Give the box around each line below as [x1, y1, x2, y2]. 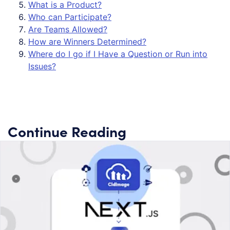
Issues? [28, 61, 56, 72]
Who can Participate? [28, 12, 111, 23]
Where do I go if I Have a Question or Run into [28, 49, 207, 60]
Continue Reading [8, 121, 126, 141]
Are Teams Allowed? [28, 24, 107, 35]
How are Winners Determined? [28, 36, 146, 47]
